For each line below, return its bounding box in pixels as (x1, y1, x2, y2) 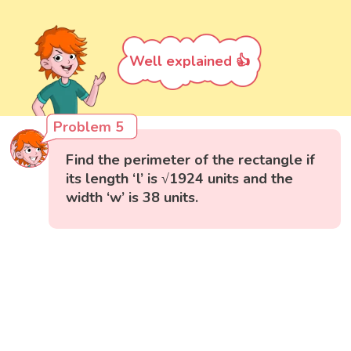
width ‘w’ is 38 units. (66, 188, 199, 208)
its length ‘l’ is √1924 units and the (66, 169, 294, 189)
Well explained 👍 (129, 51, 250, 71)
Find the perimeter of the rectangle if (66, 150, 316, 170)
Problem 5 (53, 118, 125, 137)
